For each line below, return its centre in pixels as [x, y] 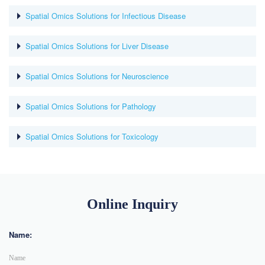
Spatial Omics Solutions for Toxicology [92, 136]
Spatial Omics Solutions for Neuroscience [97, 76]
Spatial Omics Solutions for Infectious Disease [106, 15]
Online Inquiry [132, 204]
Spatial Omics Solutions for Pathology [91, 106]
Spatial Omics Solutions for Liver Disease [97, 46]
